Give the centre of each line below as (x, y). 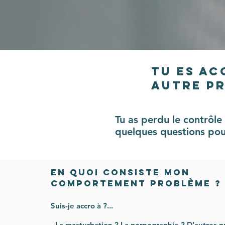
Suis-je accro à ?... (82, 206)
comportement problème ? (136, 183)
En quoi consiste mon (120, 172)
